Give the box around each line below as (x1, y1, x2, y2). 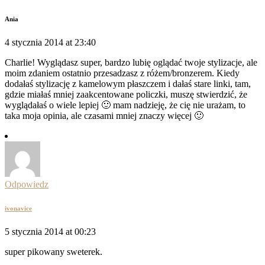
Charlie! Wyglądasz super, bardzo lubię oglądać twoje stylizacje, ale (5, 57, 257, 67)
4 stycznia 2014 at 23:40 (5, 37, 96, 47)
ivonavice (5, 204, 32, 212)
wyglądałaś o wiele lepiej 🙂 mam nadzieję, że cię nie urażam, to (5, 99, 245, 110)
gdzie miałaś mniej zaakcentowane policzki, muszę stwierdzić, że (5, 89, 247, 99)
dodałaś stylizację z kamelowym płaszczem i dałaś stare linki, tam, (5, 78, 251, 89)
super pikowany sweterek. (5, 246, 102, 257)
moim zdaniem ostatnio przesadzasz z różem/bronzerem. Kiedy (5, 67, 240, 78)
